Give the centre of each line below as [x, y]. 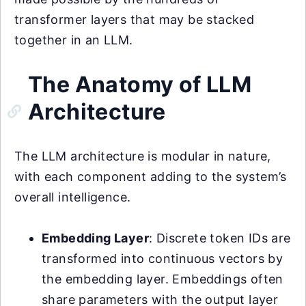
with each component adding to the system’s [151, 177]
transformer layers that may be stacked [135, 20]
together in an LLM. [74, 40]
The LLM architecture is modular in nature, [143, 156]
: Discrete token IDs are [220, 238]
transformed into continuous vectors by [163, 259]
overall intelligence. [73, 197]
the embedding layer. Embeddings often [163, 279]
